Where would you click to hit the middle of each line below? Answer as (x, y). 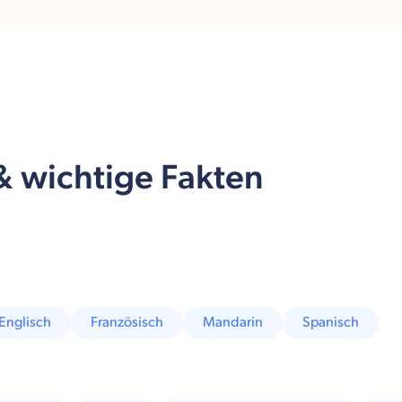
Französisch (127, 323)
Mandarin (233, 323)
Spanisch (331, 323)
